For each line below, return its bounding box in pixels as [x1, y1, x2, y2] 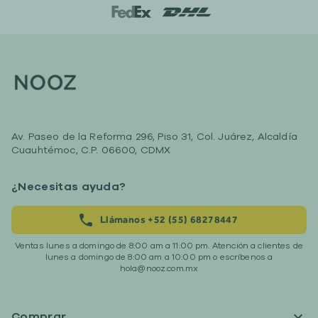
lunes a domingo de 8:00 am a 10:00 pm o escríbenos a [45, 251, 273, 263]
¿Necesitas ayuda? [11, 179, 126, 194]
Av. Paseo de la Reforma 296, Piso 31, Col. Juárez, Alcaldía [11, 130, 297, 143]
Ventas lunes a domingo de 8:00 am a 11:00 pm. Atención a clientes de [14, 240, 304, 251]
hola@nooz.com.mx [119, 263, 199, 274]
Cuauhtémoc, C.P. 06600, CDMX [11, 143, 171, 157]
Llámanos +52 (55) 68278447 [99, 214, 238, 226]
